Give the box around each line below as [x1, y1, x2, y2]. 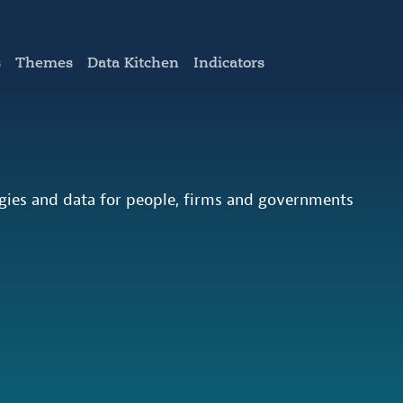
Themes [15, 54, 73, 72]
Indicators [193, 54, 264, 72]
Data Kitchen [87, 54, 179, 72]
